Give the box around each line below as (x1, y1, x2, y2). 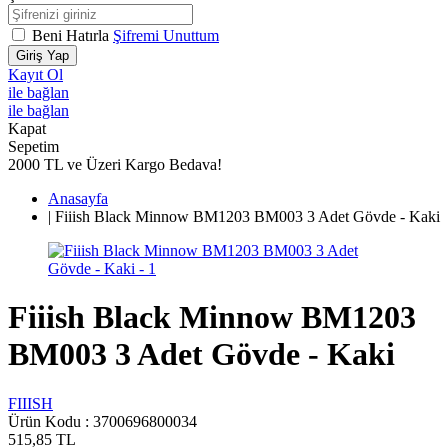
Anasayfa (48, 190, 108, 207)
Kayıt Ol (8, 66, 63, 83)
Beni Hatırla (32, 27, 113, 44)
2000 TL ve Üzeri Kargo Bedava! (8, 156, 222, 173)
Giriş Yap (16, 48, 69, 63)
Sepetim (8, 138, 59, 155)
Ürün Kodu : (8, 412, 93, 430)
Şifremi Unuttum (113, 27, 219, 44)
